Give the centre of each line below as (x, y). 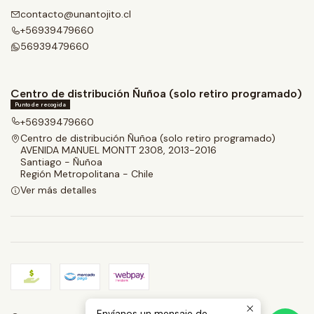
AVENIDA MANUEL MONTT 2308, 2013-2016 (118, 150)
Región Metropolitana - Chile (87, 174)
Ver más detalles (59, 190)
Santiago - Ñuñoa (61, 162)
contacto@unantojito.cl (76, 14)
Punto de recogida (40, 105)
